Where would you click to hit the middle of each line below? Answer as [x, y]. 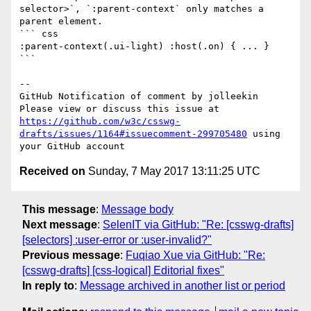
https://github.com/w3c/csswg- [100, 121]
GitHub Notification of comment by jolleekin [139, 96]
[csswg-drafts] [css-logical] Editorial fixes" [123, 270]
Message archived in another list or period [183, 285]
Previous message [71, 255]
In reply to [48, 285]
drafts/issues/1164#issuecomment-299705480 [133, 134]
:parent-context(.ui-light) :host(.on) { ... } [144, 47]
